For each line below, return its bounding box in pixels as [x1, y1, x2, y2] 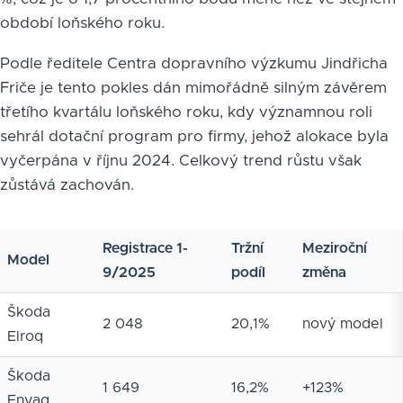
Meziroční [302, 240, 367, 255]
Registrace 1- [103, 240, 188, 255]
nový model [302, 316, 383, 331]
